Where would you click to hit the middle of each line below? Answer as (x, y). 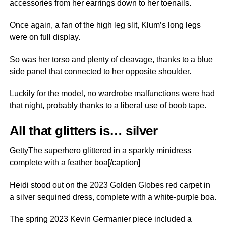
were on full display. (45, 37)
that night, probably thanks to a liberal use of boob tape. (108, 106)
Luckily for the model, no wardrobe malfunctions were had (112, 94)
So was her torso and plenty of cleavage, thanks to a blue (111, 59)
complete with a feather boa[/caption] (75, 163)
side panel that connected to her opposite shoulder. (100, 71)
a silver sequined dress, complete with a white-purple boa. (113, 197)
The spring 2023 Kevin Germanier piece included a (100, 219)
